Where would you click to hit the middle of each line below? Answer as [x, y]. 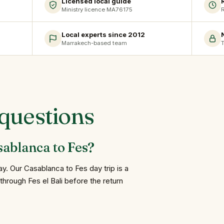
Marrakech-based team [94, 43]
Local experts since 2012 [103, 34]
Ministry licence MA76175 [97, 10]
